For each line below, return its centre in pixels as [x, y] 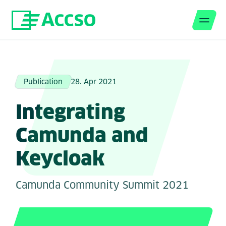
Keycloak [61, 159]
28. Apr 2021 [94, 82]
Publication [43, 82]
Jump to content [44, 70]
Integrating [71, 112]
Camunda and [82, 135]
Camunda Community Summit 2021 [102, 185]
